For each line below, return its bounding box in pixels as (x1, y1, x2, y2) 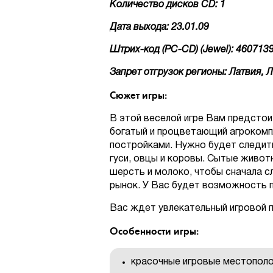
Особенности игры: (110, 225, 199, 238)
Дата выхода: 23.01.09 (110, 23, 209, 32)
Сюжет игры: (110, 89, 167, 102)
